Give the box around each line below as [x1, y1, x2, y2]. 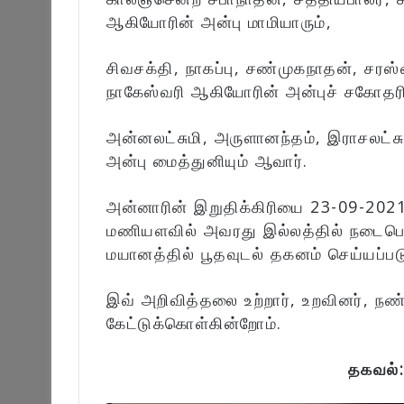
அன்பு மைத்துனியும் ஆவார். [106, 150, 308, 172]
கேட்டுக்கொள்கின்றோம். [106, 312, 282, 335]
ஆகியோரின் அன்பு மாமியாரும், [106, 11, 332, 33]
